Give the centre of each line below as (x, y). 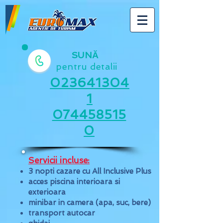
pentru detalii (87, 66)
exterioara (47, 192)
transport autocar (62, 213)
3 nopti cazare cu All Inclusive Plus (90, 171)
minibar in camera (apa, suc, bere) (90, 203)
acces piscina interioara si (74, 182)
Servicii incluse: (59, 160)
